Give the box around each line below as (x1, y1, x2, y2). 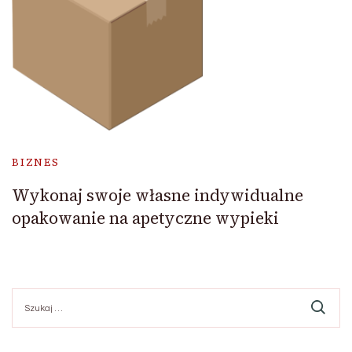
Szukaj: (11, 288, 49, 301)
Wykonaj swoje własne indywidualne (12, 183, 303, 207)
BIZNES (12, 155, 60, 169)
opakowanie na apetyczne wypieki (12, 206, 279, 229)
